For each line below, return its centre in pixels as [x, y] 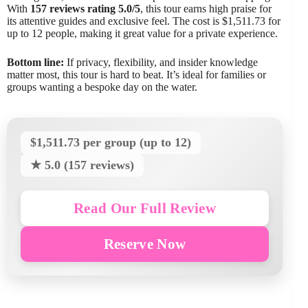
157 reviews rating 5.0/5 [85, 9]
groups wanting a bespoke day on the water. [102, 87]
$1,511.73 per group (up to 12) [111, 143]
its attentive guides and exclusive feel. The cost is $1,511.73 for [144, 21]
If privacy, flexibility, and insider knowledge [161, 63]
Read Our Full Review [145, 208]
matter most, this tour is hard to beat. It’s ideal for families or [136, 75]
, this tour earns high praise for [206, 9]
